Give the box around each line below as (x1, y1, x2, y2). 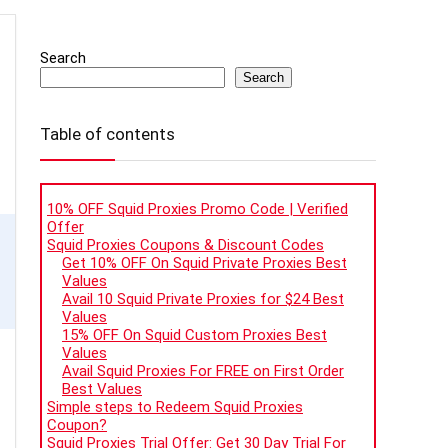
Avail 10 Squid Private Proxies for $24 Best (62, 290, 344, 309)
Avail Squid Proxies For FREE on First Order (62, 362, 344, 381)
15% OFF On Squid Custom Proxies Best (62, 326, 327, 345)
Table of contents (40, 124, 175, 145)
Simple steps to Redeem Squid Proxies (47, 398, 303, 417)
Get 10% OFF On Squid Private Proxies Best (62, 254, 347, 273)
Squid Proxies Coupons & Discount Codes (47, 236, 324, 255)
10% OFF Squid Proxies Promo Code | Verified (47, 200, 348, 219)
